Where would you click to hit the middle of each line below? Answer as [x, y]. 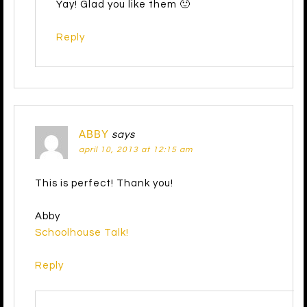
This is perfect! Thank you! [104, 184]
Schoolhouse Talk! [82, 233]
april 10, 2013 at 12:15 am [136, 150]
